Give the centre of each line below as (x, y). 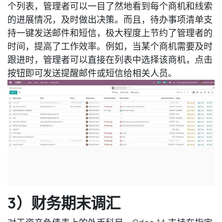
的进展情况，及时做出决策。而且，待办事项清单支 (110, 20)
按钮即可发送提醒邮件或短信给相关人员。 (92, 73)
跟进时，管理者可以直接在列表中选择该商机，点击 (110, 60)
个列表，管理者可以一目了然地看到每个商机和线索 (110, 6)
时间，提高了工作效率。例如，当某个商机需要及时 (110, 47)
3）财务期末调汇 (64, 203)
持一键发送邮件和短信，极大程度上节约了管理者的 (110, 33)
